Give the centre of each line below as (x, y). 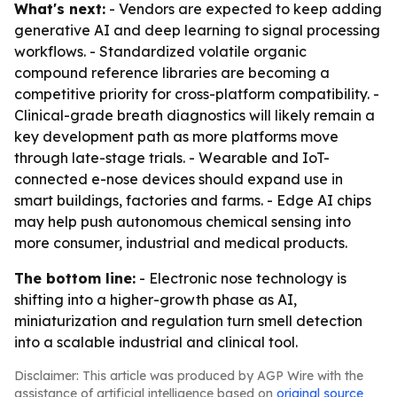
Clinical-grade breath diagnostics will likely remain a (195, 115)
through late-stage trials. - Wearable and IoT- (172, 158)
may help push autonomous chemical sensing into (183, 222)
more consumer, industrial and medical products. (181, 243)
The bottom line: (75, 278)
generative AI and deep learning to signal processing (197, 30)
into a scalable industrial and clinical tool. (156, 342)
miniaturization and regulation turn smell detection (188, 321)
